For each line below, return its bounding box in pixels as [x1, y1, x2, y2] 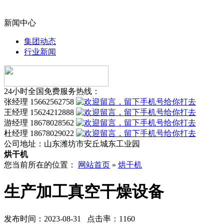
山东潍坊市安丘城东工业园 [44, 139, 140, 148]
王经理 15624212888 [4, 108, 76, 116]
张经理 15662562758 [4, 97, 76, 106]
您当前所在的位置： [4, 160, 78, 169]
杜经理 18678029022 [4, 129, 76, 137]
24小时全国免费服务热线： [4, 87, 100, 95]
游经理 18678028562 [4, 118, 76, 127]
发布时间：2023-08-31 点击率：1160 [4, 214, 135, 223]
